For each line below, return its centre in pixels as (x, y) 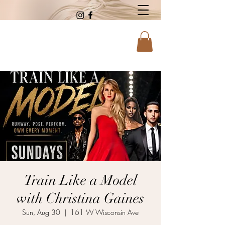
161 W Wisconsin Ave (104, 212)
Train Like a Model (80, 180)
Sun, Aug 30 (41, 212)
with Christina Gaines (80, 198)
